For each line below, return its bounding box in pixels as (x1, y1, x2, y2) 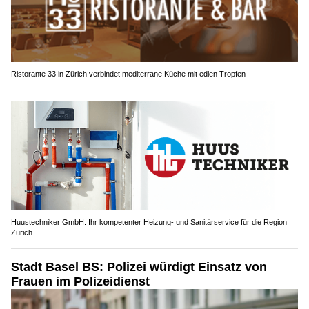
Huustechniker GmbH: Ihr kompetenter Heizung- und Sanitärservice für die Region (11, 218, 287, 227)
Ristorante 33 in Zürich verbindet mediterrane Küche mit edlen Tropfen (11, 70, 246, 79)
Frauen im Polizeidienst (11, 275, 150, 289)
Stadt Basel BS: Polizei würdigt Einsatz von (11, 260, 267, 275)
